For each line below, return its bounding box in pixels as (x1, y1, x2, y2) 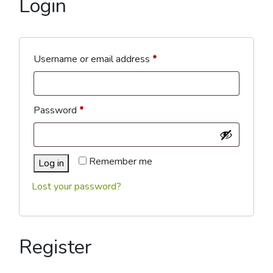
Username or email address (34, 52, 152, 66)
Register (19, 234, 92, 260)
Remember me (89, 155, 152, 168)
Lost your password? (32, 180, 121, 193)
